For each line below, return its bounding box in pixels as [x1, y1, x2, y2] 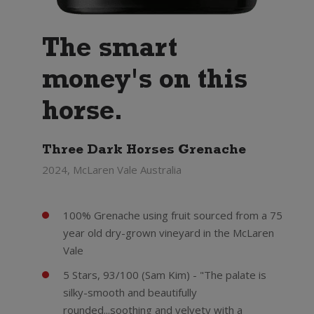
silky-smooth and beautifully [62, 285, 197, 299]
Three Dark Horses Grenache [41, 144, 246, 158]
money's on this [41, 69, 247, 96]
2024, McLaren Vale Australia [41, 163, 182, 177]
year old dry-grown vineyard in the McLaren [62, 226, 274, 240]
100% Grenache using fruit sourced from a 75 [62, 208, 282, 222]
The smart [41, 38, 177, 64]
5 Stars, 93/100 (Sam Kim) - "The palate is [62, 268, 266, 282]
